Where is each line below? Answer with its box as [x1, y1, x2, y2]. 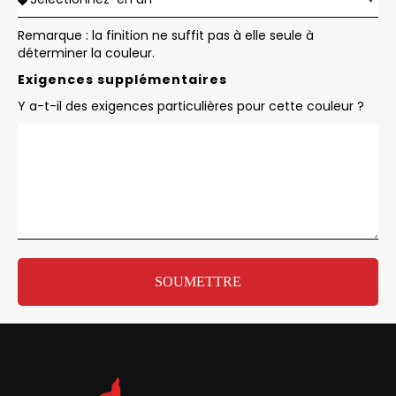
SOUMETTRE [155, 273, 241, 289]
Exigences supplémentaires [18, 70, 227, 88]
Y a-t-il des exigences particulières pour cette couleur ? [18, 96, 364, 115]
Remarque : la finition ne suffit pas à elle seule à [18, 26, 314, 44]
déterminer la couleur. [18, 43, 155, 62]
